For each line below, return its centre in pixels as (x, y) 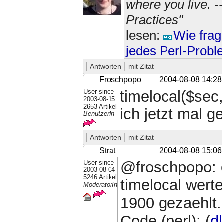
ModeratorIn (100, 184)
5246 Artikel (100, 177)
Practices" (154, 20)
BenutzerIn (99, 114)
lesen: (144, 35)
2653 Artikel (100, 107)
